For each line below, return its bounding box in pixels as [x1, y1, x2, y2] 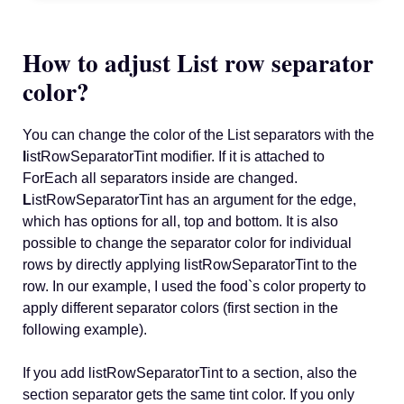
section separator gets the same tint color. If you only [23, 386, 354, 402]
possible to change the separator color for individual [23, 234, 352, 251]
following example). [23, 321, 147, 337]
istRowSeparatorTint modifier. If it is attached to [26, 148, 325, 164]
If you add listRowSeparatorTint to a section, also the [23, 364, 357, 381]
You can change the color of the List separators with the [23, 126, 374, 142]
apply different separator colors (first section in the [23, 299, 338, 316]
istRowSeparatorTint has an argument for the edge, [32, 191, 356, 207]
